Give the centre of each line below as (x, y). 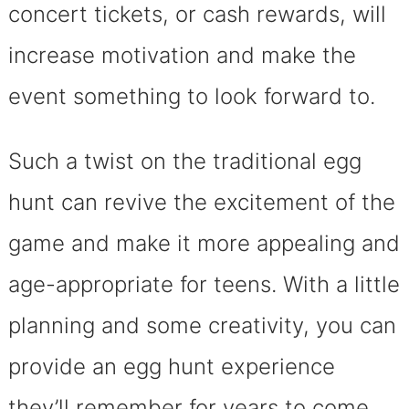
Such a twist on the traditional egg (184, 161)
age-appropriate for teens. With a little (204, 284)
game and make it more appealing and (204, 243)
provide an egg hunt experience (171, 366)
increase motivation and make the (182, 55)
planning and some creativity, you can (202, 325)
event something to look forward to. (191, 96)
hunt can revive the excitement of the (201, 202)
